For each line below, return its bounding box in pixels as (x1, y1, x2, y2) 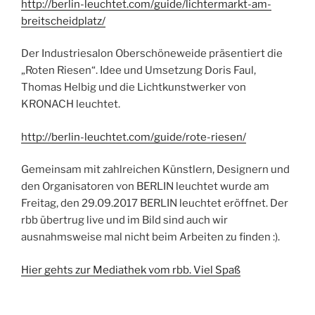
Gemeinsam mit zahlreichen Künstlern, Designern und (21, 163, 290, 176)
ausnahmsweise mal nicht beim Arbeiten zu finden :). (21, 231, 280, 244)
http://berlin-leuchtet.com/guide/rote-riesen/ (21, 130, 246, 143)
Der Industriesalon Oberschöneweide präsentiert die (21, 47, 283, 60)
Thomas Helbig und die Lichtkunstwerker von (21, 81, 246, 94)
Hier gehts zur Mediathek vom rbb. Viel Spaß (21, 263, 240, 276)
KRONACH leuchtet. (21, 98, 120, 111)
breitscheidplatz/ (21, 14, 105, 27)
